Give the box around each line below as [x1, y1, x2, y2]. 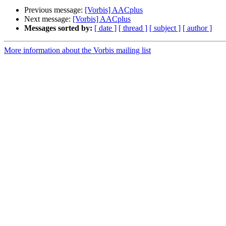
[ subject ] [149, 24, 181, 33]
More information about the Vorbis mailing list [4, 46, 151, 55]
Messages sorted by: [24, 24, 92, 33]
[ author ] [183, 24, 212, 33]
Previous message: [24, 6, 85, 15]
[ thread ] [119, 24, 147, 33]
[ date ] [94, 24, 117, 33]
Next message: [24, 15, 73, 24]
